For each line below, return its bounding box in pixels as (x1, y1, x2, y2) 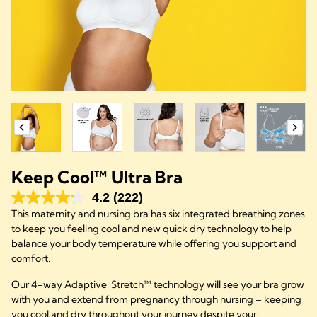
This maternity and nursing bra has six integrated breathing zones (11, 207, 305, 221)
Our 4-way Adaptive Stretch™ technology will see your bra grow (11, 278, 304, 292)
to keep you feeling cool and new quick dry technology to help (11, 222, 292, 236)
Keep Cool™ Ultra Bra (11, 166, 183, 188)
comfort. (11, 252, 52, 265)
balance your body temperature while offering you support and (11, 237, 296, 250)
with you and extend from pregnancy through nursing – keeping (11, 293, 301, 306)
